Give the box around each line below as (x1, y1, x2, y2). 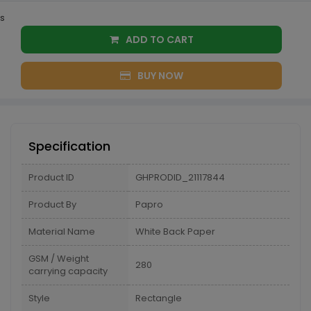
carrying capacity (28, 264, 108, 278)
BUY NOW (137, 69, 183, 83)
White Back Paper (135, 225, 215, 238)
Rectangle (135, 292, 182, 305)
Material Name (28, 225, 95, 238)
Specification (28, 137, 110, 155)
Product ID (28, 171, 74, 184)
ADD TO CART (166, 33, 194, 47)
